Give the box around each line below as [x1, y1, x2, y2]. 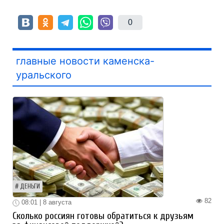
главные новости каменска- [16, 54, 154, 67]
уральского [16, 68, 71, 81]
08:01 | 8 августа [19, 198, 71, 206]
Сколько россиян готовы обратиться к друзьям [12, 210, 193, 221]
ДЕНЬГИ [20, 182, 40, 190]
